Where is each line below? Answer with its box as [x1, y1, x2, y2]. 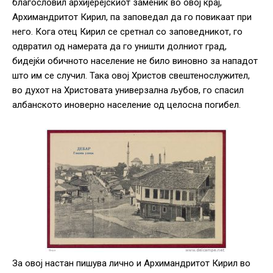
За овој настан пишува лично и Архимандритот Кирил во [12, 258, 250, 269]
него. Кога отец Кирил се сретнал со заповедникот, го [12, 26, 243, 38]
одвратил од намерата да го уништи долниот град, [12, 41, 227, 52]
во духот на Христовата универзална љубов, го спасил [12, 85, 244, 96]
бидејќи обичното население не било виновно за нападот [12, 55, 258, 67]
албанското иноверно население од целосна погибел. [12, 99, 241, 111]
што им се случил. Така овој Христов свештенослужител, [12, 70, 250, 82]
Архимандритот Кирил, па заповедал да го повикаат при [12, 12, 252, 23]
